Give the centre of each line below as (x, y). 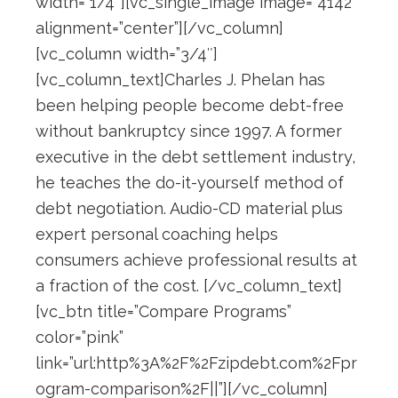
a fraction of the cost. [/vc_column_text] (189, 286)
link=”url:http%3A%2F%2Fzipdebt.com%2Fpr (196, 363)
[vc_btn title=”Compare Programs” (163, 312)
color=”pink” (80, 338)
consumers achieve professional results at (196, 260)
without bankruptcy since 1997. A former (189, 131)
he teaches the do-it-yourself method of (190, 183)
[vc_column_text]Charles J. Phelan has (180, 80)
